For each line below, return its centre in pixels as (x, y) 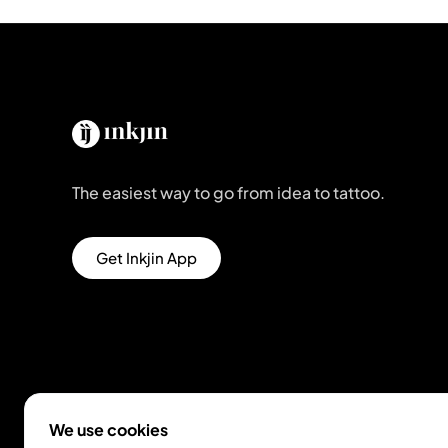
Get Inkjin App (146, 258)
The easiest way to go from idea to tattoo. (228, 193)
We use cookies (108, 429)
